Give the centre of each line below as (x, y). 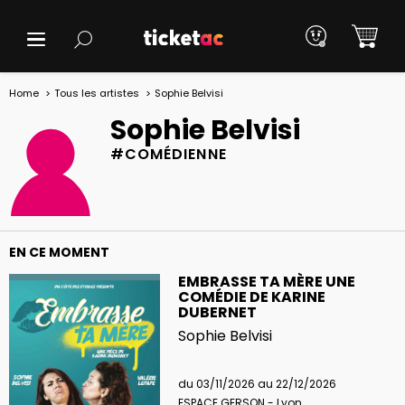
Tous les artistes (97, 93)
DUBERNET (217, 312)
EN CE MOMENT (59, 252)
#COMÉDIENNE (169, 154)
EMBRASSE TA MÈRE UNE (266, 281)
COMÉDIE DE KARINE (251, 297)
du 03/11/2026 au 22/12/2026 (257, 383)
